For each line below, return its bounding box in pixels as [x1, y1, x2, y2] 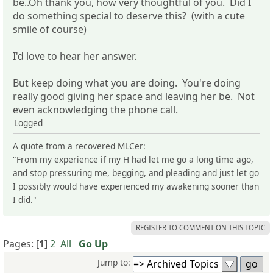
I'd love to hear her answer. [13, 49, 136, 63]
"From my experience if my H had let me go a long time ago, [13, 153, 253, 165]
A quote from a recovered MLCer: [13, 140, 148, 152]
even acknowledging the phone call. [13, 102, 178, 116]
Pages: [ [3, 236, 39, 250]
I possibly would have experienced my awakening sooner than [13, 180, 259, 192]
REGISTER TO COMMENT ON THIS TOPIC [136, 222, 265, 232]
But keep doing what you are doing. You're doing [13, 76, 241, 90]
